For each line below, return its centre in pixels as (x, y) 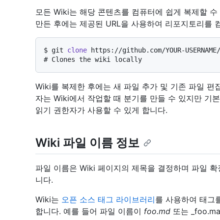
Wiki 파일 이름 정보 (87, 142)
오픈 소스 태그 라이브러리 (108, 199)
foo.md (157, 211)
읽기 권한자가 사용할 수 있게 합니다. (101, 110)
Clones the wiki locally (97, 59)
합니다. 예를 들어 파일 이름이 (90, 211)
